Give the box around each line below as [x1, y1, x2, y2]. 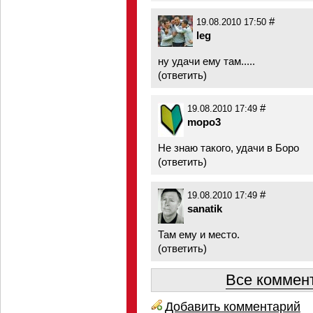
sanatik [187, 203, 222, 214]
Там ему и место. [158, 228, 240, 240]
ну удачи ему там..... [158, 55, 255, 67]
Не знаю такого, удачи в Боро [158, 142, 299, 154]
